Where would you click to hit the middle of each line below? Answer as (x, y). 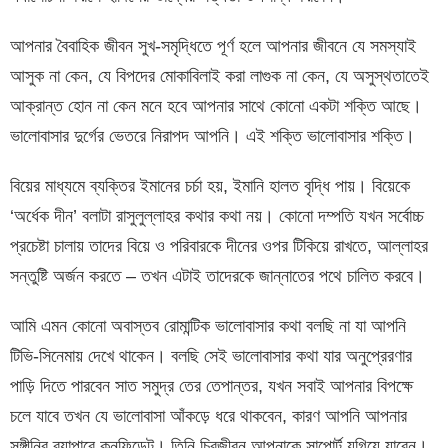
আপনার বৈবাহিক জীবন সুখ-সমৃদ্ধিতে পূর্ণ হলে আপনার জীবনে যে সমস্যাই (213, 45)
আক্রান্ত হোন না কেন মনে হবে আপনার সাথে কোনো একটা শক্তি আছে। (216, 105)
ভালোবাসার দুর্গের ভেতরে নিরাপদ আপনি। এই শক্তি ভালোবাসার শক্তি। (212, 135)
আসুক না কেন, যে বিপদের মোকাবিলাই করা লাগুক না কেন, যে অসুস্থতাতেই (219, 75)
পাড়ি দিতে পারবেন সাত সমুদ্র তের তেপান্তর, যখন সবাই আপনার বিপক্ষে (211, 385)
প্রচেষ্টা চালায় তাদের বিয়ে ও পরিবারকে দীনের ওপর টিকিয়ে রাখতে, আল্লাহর (219, 245)
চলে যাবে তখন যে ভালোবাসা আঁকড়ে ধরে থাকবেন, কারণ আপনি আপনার (208, 415)
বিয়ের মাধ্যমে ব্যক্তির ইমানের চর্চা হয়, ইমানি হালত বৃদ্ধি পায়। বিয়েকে (210, 185)
